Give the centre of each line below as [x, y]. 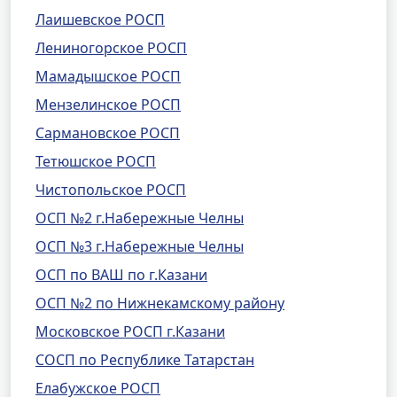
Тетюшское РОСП [96, 161]
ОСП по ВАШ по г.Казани [121, 275]
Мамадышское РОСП [108, 76]
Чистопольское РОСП [111, 190]
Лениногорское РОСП [111, 48]
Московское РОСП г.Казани [130, 331]
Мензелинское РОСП [108, 105]
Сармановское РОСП [108, 133]
